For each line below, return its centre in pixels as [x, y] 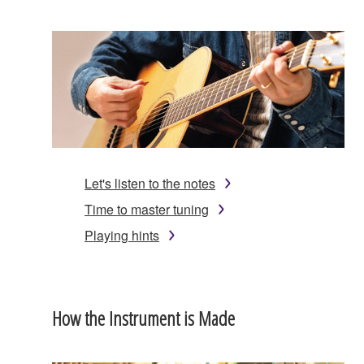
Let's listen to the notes [150, 183]
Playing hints [122, 235]
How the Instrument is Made [143, 318]
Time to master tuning [147, 209]
